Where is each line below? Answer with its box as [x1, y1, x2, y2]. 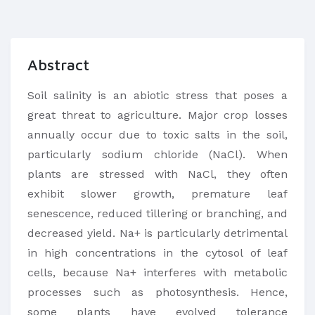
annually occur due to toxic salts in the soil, [27, 128, 288, 141]
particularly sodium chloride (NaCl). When [27, 148, 288, 161]
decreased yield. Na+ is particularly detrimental [27, 226, 288, 240]
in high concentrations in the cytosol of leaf [27, 246, 288, 259]
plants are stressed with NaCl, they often [27, 167, 288, 181]
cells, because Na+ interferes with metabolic [27, 266, 288, 279]
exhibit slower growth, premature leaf [27, 187, 288, 200]
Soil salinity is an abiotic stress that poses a [27, 89, 288, 102]
